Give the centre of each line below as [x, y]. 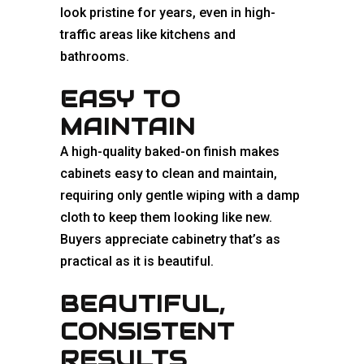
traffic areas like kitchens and [148, 35]
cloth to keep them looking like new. [166, 218]
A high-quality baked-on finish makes [170, 152]
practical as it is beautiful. [137, 262]
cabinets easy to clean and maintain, [169, 174]
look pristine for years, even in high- [168, 13]
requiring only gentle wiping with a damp [180, 196]
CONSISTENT [147, 332]
